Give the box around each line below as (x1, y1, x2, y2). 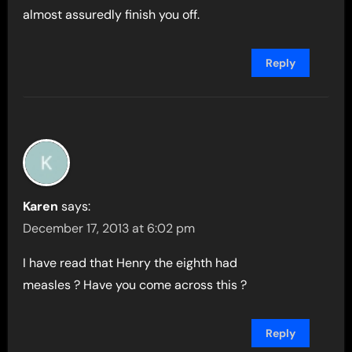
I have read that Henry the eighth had (23, 255, 238, 272)
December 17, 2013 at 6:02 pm (23, 220, 196, 237)
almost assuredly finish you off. (23, 6, 200, 24)
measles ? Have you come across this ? (23, 277, 247, 294)
